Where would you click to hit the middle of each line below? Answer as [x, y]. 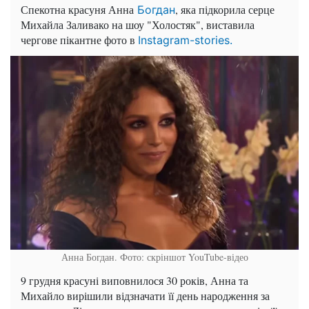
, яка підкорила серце [225, 10]
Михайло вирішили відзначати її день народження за [145, 296]
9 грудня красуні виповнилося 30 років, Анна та [134, 281]
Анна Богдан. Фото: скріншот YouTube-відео [154, 257]
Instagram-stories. [185, 40]
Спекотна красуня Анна [77, 10]
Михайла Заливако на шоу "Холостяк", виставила [138, 25]
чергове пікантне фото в [79, 40]
